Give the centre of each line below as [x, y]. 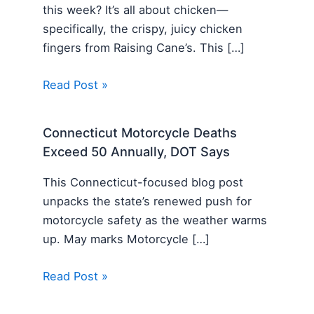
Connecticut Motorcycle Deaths [140, 133]
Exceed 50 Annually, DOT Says [137, 152]
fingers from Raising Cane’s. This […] [144, 47]
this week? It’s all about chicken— [136, 9]
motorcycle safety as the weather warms [155, 220]
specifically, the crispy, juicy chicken [143, 28]
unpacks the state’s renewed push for [148, 201]
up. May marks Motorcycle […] [127, 239]
